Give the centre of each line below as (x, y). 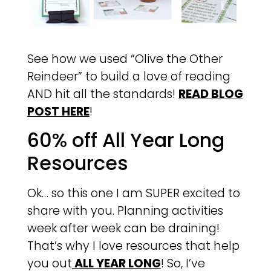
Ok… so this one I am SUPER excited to (133, 194)
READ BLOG (211, 94)
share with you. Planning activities (125, 211)
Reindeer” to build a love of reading (129, 76)
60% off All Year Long (126, 140)
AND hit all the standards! (103, 94)
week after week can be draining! (123, 229)
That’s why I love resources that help (133, 246)
